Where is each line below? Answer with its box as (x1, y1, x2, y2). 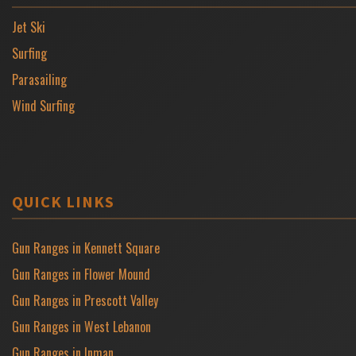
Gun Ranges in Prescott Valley (12, 291, 158, 310)
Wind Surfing (12, 96, 75, 115)
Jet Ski (12, 17, 45, 37)
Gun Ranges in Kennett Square (12, 238, 160, 257)
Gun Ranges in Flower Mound (12, 265, 150, 284)
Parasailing (12, 70, 67, 89)
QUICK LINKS (12, 192, 114, 211)
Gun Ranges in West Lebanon (12, 317, 151, 336)
